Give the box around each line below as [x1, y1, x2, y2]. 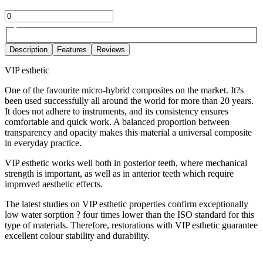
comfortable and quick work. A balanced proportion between [5, 116, 230, 127]
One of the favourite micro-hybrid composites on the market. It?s [5, 85, 244, 95]
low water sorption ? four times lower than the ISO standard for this [5, 209, 254, 220]
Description [9, 45, 48, 54]
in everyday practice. [5, 137, 82, 148]
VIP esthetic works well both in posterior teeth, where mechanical [5, 157, 247, 168]
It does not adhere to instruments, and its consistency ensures [5, 106, 228, 116]
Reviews [96, 45, 125, 54]
